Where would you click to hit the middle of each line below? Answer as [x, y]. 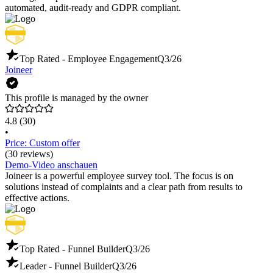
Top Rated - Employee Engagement [88, 59]
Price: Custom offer [42, 143]
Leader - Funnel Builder [66, 266]
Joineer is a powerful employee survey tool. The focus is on [119, 176]
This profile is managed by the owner [76, 98]
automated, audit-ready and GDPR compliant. [93, 8]
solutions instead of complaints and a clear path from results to [124, 187]
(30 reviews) [29, 154]
